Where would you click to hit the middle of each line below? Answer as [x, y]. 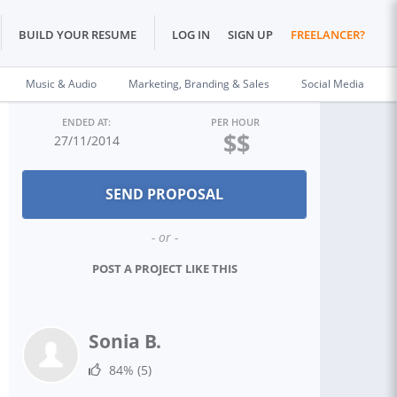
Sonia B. [125, 341]
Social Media [333, 84]
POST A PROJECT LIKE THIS [164, 269]
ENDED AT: [87, 122]
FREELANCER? [328, 35]
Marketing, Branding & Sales [199, 84]
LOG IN [191, 35]
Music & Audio [61, 84]
